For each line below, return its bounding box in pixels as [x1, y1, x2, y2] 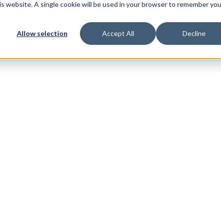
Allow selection [16, 29, 68, 37]
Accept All [102, 29, 134, 37]
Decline [182, 29, 206, 37]
